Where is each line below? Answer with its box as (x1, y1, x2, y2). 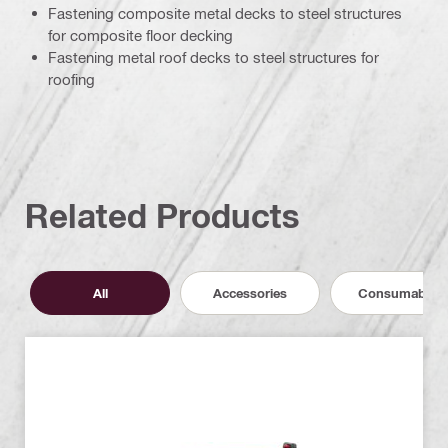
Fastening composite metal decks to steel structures (48, 4, 402, 23)
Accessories (213, 284, 287, 301)
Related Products (25, 196, 300, 236)
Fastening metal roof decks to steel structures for (48, 48, 379, 67)
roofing (48, 70, 95, 89)
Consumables (357, 284, 443, 301)
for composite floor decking (48, 26, 233, 45)
